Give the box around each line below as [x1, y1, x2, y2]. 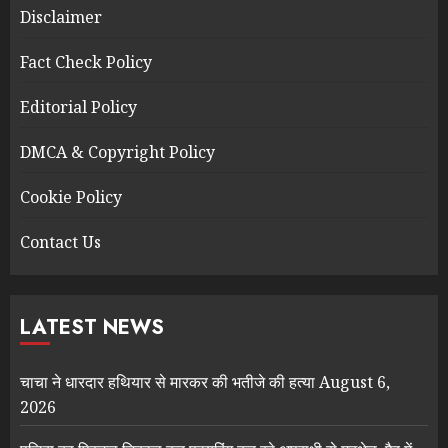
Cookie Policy [20, 185, 122, 208]
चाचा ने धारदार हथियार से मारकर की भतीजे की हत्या [20, 370, 315, 393]
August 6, [319, 370, 390, 393]
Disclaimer [20, 5, 102, 28]
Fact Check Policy [20, 50, 152, 73]
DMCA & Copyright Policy [20, 140, 215, 163]
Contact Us [20, 230, 101, 253]
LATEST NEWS [20, 312, 164, 342]
